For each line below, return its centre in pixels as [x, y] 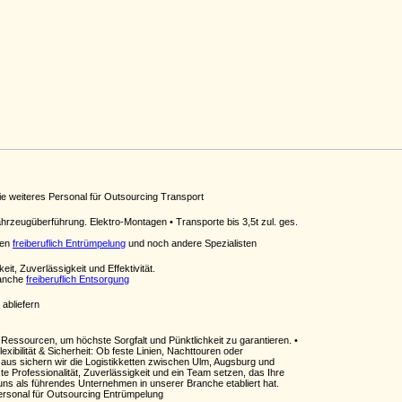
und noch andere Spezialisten [191, 243]
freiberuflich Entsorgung [78, 279]
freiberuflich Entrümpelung [69, 243]
